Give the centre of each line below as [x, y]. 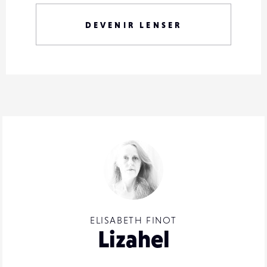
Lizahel [133, 239]
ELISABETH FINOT [133, 220]
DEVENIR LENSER [133, 25]
